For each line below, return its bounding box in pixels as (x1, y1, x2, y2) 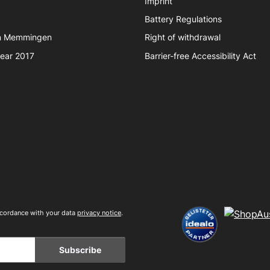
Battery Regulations (145, 14, 222, 24)
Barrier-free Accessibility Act (145, 51, 256, 61)
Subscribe (59, 245, 101, 256)
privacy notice (77, 209, 121, 218)
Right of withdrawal (145, 33, 221, 43)
